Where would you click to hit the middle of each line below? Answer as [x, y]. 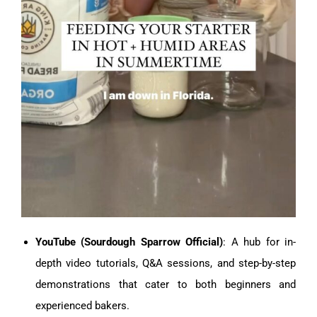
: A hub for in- [260, 242]
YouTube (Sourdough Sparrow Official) [129, 242]
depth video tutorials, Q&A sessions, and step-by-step [166, 263]
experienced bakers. [82, 305]
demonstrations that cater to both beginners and [166, 284]
